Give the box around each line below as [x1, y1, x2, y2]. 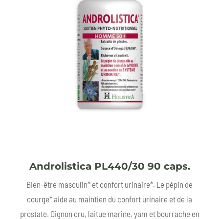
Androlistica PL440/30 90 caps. [29, 160, 190, 173]
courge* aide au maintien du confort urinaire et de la [27, 194, 192, 204]
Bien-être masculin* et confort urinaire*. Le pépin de [26, 179, 193, 190]
